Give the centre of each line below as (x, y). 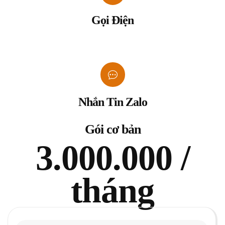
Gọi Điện (113, 20)
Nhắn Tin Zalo (113, 102)
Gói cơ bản (113, 130)
